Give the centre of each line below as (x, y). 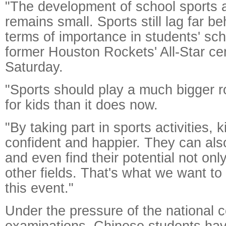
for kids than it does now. (81, 105)
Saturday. (34, 67)
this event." (39, 188)
